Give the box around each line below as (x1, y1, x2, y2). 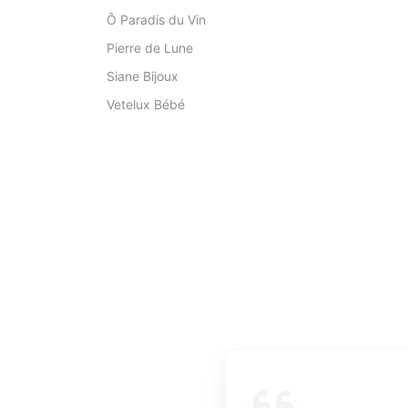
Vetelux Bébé (107, 97, 185, 112)
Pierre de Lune (107, 40, 193, 56)
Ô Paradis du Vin (107, 12, 206, 27)
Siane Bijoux (107, 68, 178, 84)
